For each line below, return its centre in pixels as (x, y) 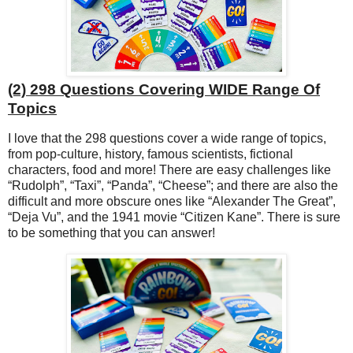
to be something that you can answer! (113, 233)
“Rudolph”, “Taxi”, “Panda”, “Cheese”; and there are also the (173, 186)
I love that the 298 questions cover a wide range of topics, (167, 139)
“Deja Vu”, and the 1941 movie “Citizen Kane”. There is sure (174, 217)
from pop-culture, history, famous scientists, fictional (150, 154)
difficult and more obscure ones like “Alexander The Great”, (172, 202)
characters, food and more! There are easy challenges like (169, 170)
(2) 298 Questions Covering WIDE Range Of (164, 90)
